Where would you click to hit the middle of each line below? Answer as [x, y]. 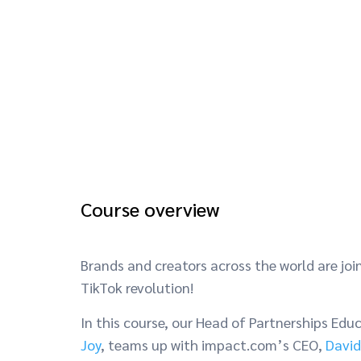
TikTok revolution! [139, 288]
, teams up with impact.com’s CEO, [213, 345]
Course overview [150, 209]
